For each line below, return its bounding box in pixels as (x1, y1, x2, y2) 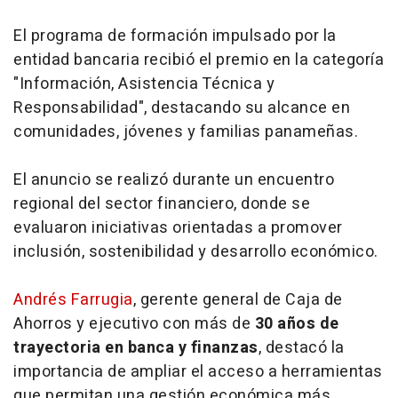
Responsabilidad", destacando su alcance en (13, 96, 350, 121)
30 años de (254, 312, 339, 337)
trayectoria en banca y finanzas (13, 336, 259, 361)
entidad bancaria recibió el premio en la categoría (13, 48, 384, 73)
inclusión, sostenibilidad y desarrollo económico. (13, 240, 378, 265)
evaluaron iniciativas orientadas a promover (13, 216, 343, 241)
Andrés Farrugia (13, 288, 133, 313)
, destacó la (258, 336, 345, 361)
